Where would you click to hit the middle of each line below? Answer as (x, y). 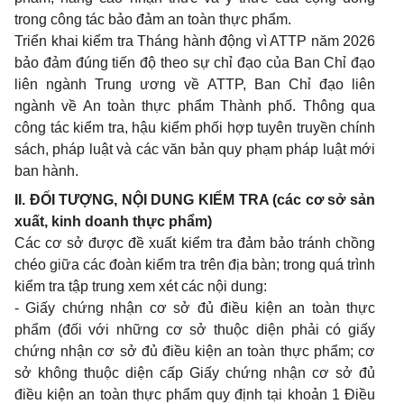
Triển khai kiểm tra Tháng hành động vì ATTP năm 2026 (195, 41)
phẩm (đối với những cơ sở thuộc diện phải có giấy (195, 330)
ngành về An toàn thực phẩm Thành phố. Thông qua (195, 106)
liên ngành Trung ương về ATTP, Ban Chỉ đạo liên (195, 85)
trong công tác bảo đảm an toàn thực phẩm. (153, 20)
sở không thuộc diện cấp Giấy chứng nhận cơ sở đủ (195, 373)
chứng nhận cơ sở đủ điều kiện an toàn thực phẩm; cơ (195, 352)
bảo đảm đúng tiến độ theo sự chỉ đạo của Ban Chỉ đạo (195, 63)
